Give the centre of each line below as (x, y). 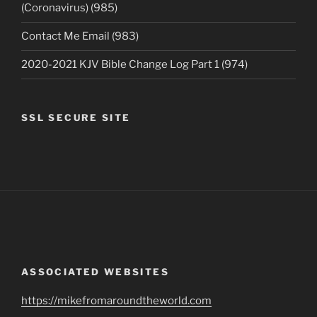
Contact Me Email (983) (80, 36)
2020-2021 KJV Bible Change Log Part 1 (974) (134, 65)
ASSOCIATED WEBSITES (95, 272)
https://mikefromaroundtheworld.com (116, 300)
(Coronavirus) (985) (69, 8)
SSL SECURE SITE (76, 117)
